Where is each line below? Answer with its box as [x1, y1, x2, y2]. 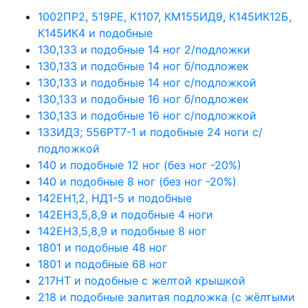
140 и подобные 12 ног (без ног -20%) [38, 157, 241, 172]
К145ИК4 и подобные [38, 25, 153, 40]
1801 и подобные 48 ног [38, 240, 167, 254]
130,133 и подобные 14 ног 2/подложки [38, 42, 250, 56]
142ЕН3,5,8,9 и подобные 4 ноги [38, 207, 213, 221]
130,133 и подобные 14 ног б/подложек [38, 58, 249, 73]
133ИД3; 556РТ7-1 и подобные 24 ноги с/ [38, 124, 263, 139]
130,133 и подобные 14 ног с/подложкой [38, 75, 256, 89]
